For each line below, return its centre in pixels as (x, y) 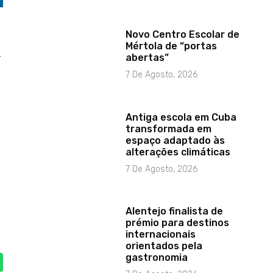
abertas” (147, 58)
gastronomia (157, 258)
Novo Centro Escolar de (183, 35)
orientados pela (164, 246)
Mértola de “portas (172, 46)
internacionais (161, 235)
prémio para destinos (178, 223)
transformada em (169, 129)
